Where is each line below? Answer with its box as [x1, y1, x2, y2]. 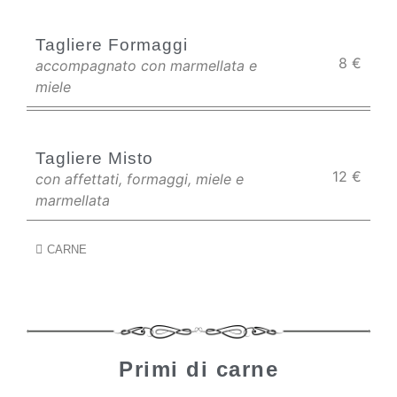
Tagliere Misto [35, 149, 153, 167]
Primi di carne [119, 357, 278, 381]
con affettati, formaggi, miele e [35, 170, 244, 188]
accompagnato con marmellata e [35, 57, 257, 74]
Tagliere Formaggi [35, 35, 188, 54]
